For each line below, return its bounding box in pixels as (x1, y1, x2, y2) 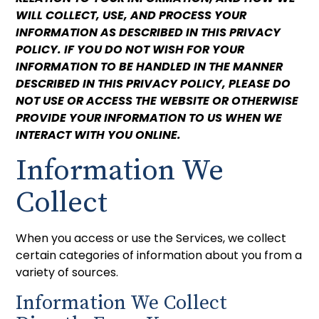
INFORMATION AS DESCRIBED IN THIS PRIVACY (16, 23, 281, 41)
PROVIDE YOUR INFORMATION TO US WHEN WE (16, 109, 283, 126)
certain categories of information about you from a (16, 246, 303, 263)
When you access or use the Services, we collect (16, 229, 287, 246)
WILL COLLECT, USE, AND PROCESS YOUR (16, 6, 247, 23)
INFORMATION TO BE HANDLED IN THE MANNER (16, 58, 283, 75)
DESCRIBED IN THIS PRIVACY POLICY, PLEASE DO (16, 75, 291, 92)
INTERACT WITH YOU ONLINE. (16, 126, 182, 143)
